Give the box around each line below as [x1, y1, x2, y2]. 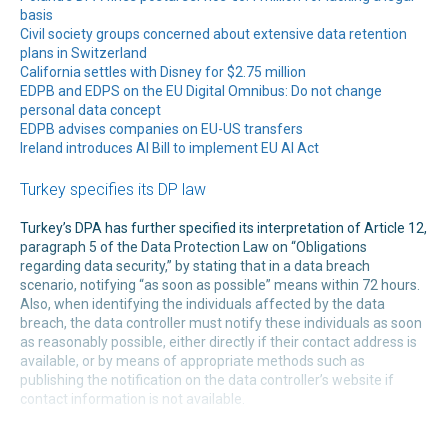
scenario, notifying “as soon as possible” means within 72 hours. [20, 276, 420, 293]
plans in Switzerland [20, 45, 147, 62]
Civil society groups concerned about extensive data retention [20, 26, 407, 43]
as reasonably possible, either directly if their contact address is [20, 333, 417, 350]
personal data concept [20, 102, 161, 119]
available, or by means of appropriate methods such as [20, 352, 365, 369]
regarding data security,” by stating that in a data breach [20, 257, 370, 274]
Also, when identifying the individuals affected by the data [20, 295, 385, 312]
